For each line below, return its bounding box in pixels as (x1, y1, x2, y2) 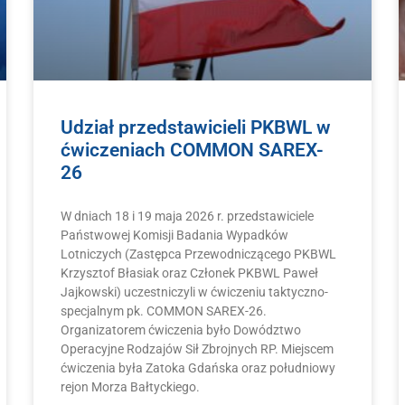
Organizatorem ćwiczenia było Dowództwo (61, 323, 302, 338)
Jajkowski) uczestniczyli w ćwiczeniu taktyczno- (61, 285, 329, 300)
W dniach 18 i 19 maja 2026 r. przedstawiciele (61, 209, 315, 224)
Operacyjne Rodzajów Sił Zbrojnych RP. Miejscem (61, 342, 334, 357)
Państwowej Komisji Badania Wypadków (61, 228, 289, 243)
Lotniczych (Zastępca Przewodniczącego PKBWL (61, 247, 337, 262)
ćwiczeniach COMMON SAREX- (61, 139, 325, 162)
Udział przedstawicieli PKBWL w (61, 117, 332, 139)
